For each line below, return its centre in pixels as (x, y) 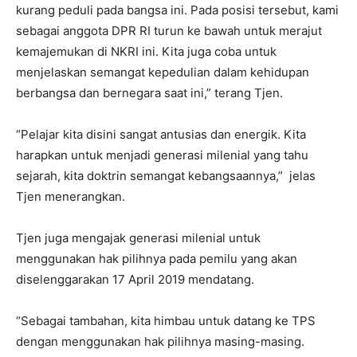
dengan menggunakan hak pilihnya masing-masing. (160, 341)
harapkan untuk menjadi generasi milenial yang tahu (162, 155)
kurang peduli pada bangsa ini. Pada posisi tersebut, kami (177, 10)
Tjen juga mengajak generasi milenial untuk (138, 237)
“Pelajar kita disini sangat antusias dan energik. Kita (161, 134)
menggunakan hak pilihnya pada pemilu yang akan (157, 258)
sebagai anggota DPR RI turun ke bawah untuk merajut (169, 30)
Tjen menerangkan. (71, 196)
